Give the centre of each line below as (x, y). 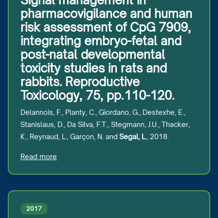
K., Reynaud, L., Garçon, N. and (70, 136)
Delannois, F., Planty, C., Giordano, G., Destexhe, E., (103, 112)
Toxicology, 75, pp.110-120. (98, 95)
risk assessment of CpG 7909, (106, 27)
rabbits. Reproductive (80, 82)
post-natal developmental (93, 54)
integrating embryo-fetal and (101, 41)
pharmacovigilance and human (106, 14)
